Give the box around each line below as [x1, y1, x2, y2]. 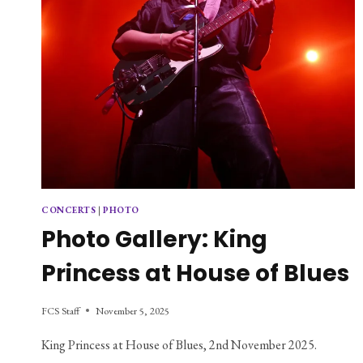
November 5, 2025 [96, 303, 169, 318]
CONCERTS [41, 204, 96, 216]
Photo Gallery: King [41, 223, 267, 255]
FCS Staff [41, 303, 79, 318]
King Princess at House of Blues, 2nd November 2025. [41, 335, 317, 353]
